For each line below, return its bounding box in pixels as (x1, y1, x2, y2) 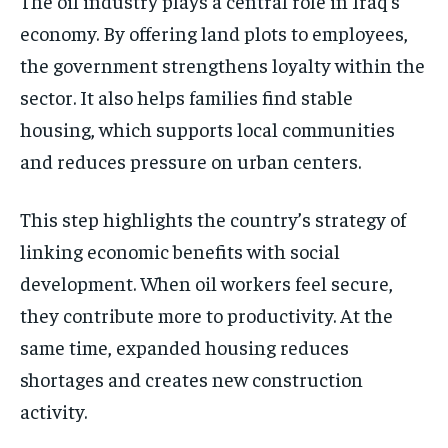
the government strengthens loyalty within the (20, 52, 425, 78)
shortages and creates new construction (20, 366, 363, 392)
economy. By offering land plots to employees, (20, 20, 408, 46)
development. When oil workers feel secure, (20, 270, 393, 296)
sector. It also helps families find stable (20, 84, 353, 110)
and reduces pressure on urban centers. (20, 148, 361, 174)
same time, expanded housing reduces (20, 334, 349, 360)
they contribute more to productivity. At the (20, 302, 393, 328)
